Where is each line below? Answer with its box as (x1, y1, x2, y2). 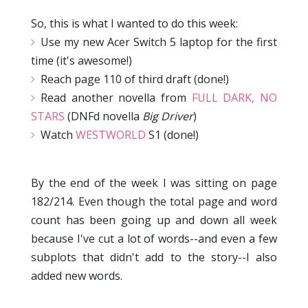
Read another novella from (41, 90, 192, 106)
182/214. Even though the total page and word (31, 194, 277, 210)
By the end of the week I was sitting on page (31, 175, 277, 191)
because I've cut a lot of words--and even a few (31, 231, 277, 247)
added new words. (31, 268, 125, 284)
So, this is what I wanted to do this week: (31, 16, 238, 32)
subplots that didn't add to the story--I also (31, 250, 277, 265)
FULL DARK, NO (191, 90, 278, 106)
